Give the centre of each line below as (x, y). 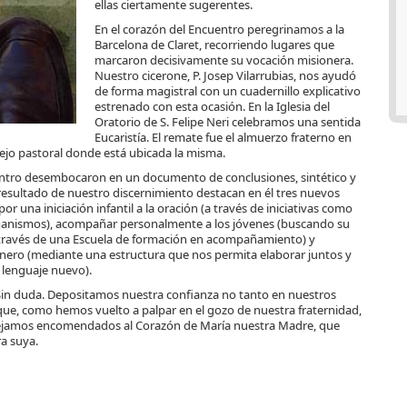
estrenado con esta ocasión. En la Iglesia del (212, 107)
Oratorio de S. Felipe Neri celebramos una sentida (228, 122)
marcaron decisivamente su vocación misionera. (224, 60)
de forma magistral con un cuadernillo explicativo (228, 91)
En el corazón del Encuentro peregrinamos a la (219, 30)
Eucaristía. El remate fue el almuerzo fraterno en (223, 138)
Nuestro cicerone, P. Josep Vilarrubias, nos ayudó (225, 76)
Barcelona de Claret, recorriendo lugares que (214, 45)
